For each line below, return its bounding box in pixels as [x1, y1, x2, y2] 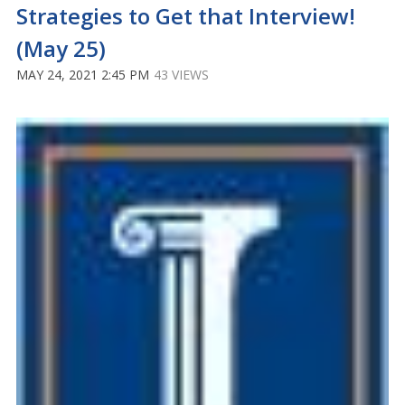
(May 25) [16, 33, 106, 64]
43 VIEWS [154, 66, 209, 84]
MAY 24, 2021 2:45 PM [16, 66, 149, 84]
